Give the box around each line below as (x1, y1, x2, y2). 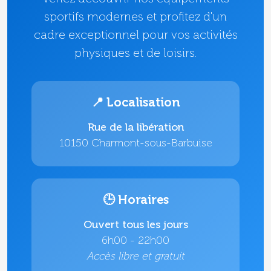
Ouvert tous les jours (83, 220, 188, 230)
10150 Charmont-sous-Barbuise (59, 138, 212, 149)
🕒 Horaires (102, 195, 169, 207)
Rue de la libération (87, 122, 184, 133)
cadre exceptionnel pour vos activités (33, 30, 238, 41)
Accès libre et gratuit (87, 251, 184, 262)
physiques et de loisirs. (74, 48, 197, 59)
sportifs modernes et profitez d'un (44, 11, 227, 23)
